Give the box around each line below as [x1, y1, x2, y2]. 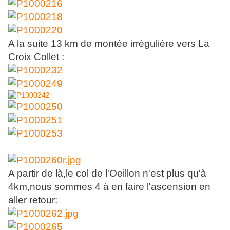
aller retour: [8, 195, 57, 206]
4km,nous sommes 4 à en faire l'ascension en [8, 181, 210, 193]
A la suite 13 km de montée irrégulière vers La [8, 38, 209, 49]
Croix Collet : [8, 51, 64, 63]
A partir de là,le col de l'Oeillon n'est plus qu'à [8, 168, 206, 179]
